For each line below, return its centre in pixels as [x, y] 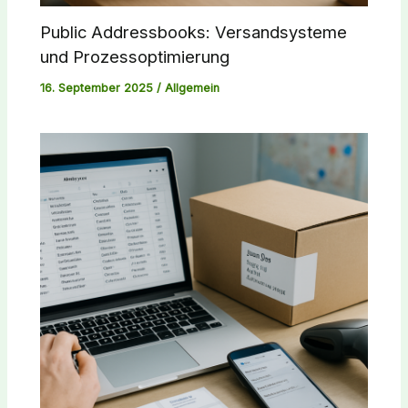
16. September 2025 [99, 87]
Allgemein [193, 87]
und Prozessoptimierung [135, 56]
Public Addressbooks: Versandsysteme [194, 31]
